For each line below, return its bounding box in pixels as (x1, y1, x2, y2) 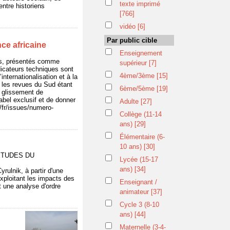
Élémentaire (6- (120, 133, 165, 141)
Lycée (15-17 (120, 156, 158, 163)
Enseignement (120, 49, 162, 57)
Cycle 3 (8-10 (120, 201, 159, 208)
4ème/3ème (120, 72, 157, 80)
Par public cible (107, 36, 157, 44)
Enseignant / (120, 178, 157, 186)
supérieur (120, 59, 149, 67)
